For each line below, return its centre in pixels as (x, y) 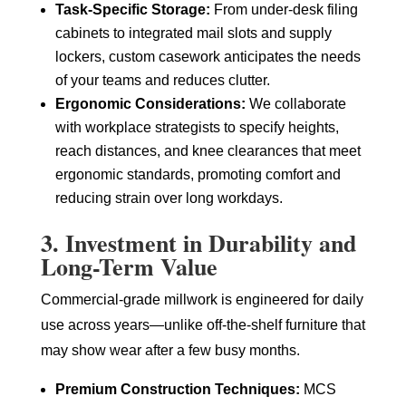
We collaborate (295, 103)
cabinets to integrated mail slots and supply (193, 33)
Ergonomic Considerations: (150, 103)
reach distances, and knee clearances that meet (208, 150)
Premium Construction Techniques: (177, 389)
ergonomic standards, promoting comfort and (198, 174)
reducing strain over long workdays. (169, 198)
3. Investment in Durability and (198, 242)
